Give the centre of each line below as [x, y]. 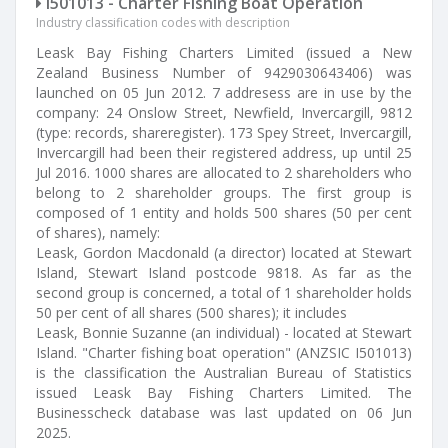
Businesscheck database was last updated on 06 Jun [224, 412]
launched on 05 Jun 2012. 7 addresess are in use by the [224, 92]
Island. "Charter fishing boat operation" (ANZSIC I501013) [224, 352]
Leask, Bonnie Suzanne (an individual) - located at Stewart [224, 332]
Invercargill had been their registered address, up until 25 [224, 152]
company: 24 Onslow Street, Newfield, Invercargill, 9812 [224, 112]
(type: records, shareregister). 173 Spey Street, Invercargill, [224, 132]
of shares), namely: [98, 232]
